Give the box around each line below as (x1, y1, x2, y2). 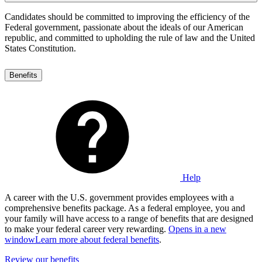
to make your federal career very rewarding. (5, 223, 168, 234)
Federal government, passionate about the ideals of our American (5, 22, 243, 32)
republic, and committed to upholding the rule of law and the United (5, 32, 255, 43)
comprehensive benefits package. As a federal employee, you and (5, 202, 245, 213)
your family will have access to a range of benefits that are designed (5, 213, 253, 223)
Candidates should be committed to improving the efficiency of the (5, 11, 250, 22)
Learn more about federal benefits (35, 234, 159, 244)
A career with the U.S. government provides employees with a (5, 192, 234, 202)
